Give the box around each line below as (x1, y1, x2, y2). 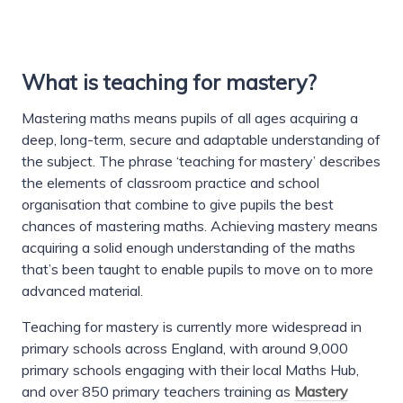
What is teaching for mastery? (22, 68, 317, 96)
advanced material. (22, 282, 143, 300)
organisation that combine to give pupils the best (22, 195, 334, 214)
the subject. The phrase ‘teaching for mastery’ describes (22, 152, 381, 171)
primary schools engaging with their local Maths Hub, (22, 361, 359, 380)
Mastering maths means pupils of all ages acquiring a (22, 109, 358, 128)
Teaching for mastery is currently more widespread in (22, 318, 362, 336)
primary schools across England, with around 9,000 (22, 339, 348, 358)
